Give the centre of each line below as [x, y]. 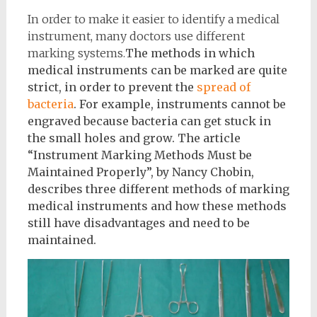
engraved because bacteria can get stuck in [149, 121]
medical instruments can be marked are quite [157, 70]
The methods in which [190, 53]
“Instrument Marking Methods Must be [139, 155]
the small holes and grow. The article [134, 138]
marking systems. [76, 53]
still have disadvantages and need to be [138, 223]
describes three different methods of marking [158, 189]
